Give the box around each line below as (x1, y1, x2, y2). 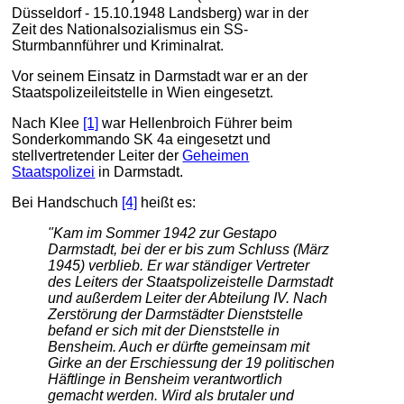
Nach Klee (12, 115, 84, 131)
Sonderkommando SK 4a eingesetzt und (12, 131, 271, 147)
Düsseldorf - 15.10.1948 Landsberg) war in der (12, 5, 309, 21)
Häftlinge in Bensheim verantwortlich (48, 371, 283, 387)
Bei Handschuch (12, 194, 123, 210)
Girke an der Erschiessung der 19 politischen (48, 354, 335, 371)
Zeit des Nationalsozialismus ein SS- (12, 21, 249, 37)
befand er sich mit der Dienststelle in (48, 322, 280, 338)
